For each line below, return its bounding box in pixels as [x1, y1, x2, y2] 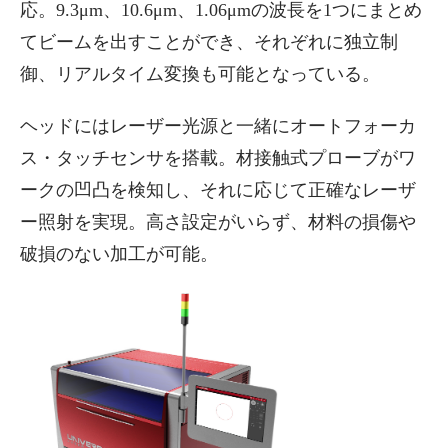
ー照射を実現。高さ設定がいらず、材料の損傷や [20, 212, 416, 232]
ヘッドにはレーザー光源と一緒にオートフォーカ [20, 116, 416, 136]
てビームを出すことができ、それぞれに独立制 [20, 32, 398, 52]
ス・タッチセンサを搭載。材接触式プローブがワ [20, 148, 416, 168]
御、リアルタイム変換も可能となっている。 [20, 64, 380, 84]
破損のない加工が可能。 [20, 244, 218, 264]
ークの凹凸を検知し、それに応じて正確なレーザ [20, 180, 416, 200]
